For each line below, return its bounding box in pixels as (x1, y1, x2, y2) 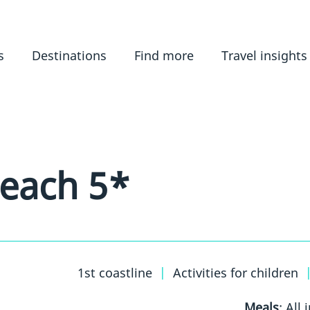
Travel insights (221, 46, 307, 64)
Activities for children (173, 264, 299, 281)
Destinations (31, 46, 107, 64)
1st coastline (77, 264, 153, 281)
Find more (134, 46, 194, 64)
